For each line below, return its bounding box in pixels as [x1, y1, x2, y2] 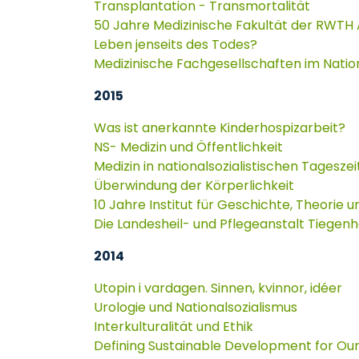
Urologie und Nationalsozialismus [94, 298, 297, 317]
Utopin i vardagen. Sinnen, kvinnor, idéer [94, 279, 342, 297]
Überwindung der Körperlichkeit [94, 176, 294, 195]
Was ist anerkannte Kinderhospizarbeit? [94, 119, 345, 137]
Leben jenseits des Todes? [94, 35, 257, 54]
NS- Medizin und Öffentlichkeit [94, 138, 283, 156]
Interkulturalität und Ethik [94, 317, 253, 336]
